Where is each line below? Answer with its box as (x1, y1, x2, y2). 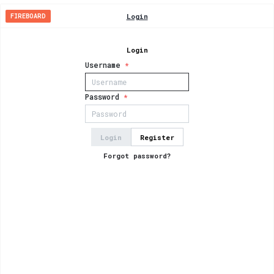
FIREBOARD (10, 12, 46, 20)
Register (139, 132, 174, 142)
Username (85, 60, 120, 70)
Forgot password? (103, 150, 171, 160)
